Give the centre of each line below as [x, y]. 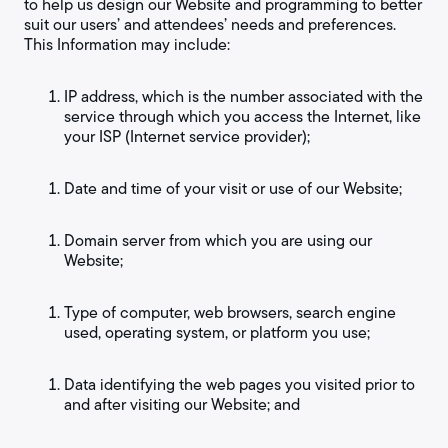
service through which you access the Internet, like [242, 116]
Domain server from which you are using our [218, 240]
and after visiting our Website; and [182, 404]
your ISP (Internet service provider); [187, 136]
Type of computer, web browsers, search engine [230, 312]
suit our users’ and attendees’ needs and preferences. [210, 24]
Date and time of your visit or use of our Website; [233, 188]
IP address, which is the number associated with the [243, 96]
